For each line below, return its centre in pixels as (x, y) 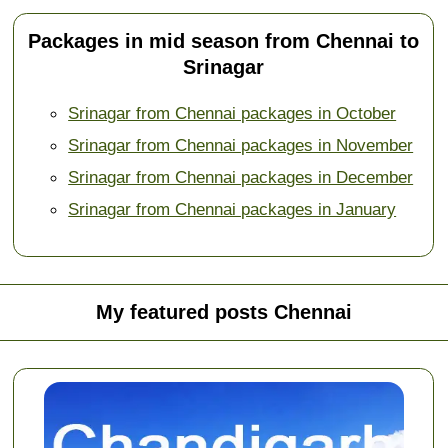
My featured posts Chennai (223, 312)
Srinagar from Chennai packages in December (241, 177)
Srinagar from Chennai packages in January (232, 209)
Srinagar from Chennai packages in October (232, 113)
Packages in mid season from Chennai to (224, 41)
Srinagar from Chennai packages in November (241, 145)
